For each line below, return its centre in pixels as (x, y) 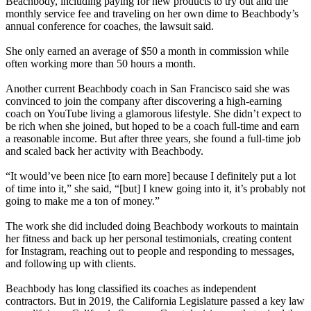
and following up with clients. (71, 264)
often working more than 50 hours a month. (101, 64)
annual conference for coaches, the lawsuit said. (110, 26)
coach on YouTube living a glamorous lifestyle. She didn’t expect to (153, 114)
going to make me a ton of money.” (83, 201)
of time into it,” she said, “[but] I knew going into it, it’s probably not (155, 189)
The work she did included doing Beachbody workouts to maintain (152, 226)
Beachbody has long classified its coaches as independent (131, 289)
